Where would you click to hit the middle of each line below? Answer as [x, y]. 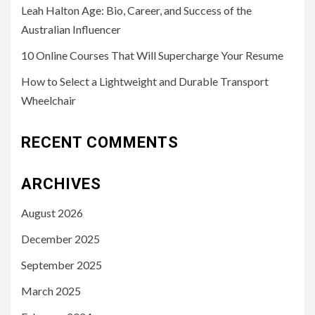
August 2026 [52, 212]
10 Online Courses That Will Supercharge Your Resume [152, 55]
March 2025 [51, 290]
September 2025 [62, 264]
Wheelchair [49, 100]
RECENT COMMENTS [100, 142]
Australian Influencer [71, 29]
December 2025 [60, 238]
